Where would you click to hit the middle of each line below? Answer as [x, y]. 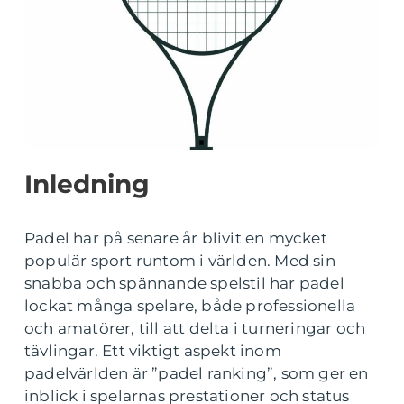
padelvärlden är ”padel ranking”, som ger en [197, 373]
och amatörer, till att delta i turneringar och [195, 328]
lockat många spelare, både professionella [190, 306]
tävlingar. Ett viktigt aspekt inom [153, 351]
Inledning [87, 184]
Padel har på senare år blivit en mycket [176, 238]
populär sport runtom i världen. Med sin [180, 261]
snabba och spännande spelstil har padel [184, 283]
